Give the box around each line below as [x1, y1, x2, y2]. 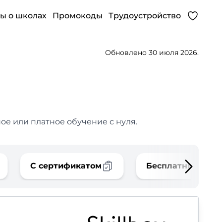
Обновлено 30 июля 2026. [105, 48, 199, 57]
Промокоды [53, 11, 103, 20]
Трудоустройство [109, 11, 181, 20]
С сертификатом [30, 161, 102, 170]
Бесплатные [146, 161, 199, 170]
